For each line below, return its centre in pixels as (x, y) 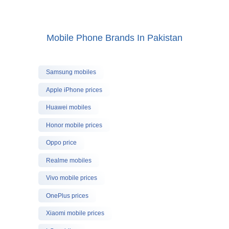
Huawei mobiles (68, 107)
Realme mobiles (68, 160)
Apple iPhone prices (74, 90)
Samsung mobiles (71, 72)
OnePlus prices (67, 196)
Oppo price (61, 143)
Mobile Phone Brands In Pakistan (114, 38)
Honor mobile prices (74, 125)
